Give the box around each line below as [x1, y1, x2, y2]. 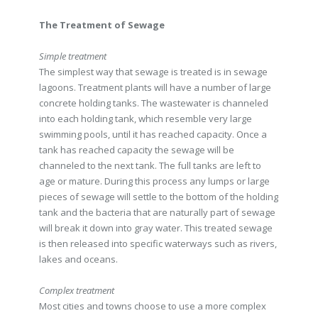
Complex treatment [39, 284, 114, 297]
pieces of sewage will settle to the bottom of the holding [39, 190, 278, 203]
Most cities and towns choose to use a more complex [39, 300, 266, 312]
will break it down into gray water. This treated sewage [39, 221, 273, 234]
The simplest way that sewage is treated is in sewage [39, 65, 268, 78]
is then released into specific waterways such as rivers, [39, 237, 277, 250]
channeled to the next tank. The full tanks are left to [39, 159, 261, 172]
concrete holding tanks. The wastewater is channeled [39, 97, 268, 109]
